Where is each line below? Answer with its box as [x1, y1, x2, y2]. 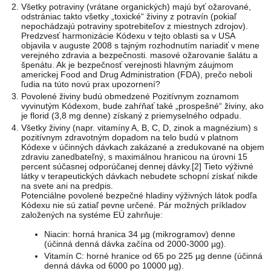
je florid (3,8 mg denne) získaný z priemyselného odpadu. [21, 111, 242, 121]
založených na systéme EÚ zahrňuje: [21, 210, 163, 220]
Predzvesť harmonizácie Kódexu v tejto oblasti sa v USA [21, 31, 235, 41]
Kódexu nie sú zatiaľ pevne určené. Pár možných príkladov [21, 200, 247, 211]
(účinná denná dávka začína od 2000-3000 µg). [44, 239, 226, 249]
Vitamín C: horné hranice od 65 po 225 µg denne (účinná [44, 251, 263, 261]
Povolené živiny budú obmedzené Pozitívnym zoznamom [21, 91, 240, 102]
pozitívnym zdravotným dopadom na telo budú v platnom [21, 132, 239, 143]
